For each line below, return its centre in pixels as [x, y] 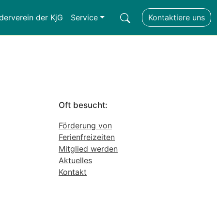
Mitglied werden [88, 149]
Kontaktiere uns [177, 17]
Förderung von [85, 125]
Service [85, 17]
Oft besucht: [83, 105]
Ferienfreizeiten [87, 137]
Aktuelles [75, 160]
